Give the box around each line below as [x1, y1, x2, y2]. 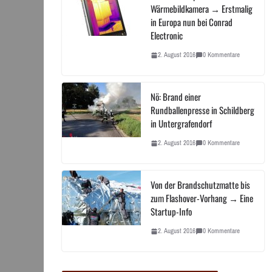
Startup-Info [151, 205, 192, 219]
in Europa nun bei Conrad [151, 15, 233, 29]
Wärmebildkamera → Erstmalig [151, 2, 253, 16]
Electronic [151, 29, 183, 42]
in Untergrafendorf [151, 117, 212, 131]
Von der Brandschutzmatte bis [151, 178, 250, 192]
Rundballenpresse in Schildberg [151, 103, 254, 117]
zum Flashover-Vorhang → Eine [151, 191, 253, 205]
